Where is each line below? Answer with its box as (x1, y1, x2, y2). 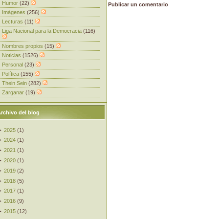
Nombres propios (2, 43, 44, 49)
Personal (2, 61, 24, 67)
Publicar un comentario (108, 1, 168, 8)
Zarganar (2, 89, 25, 95)
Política (2, 70, 21, 77)
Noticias (2, 52, 22, 58)
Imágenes (2, 9, 27, 15)
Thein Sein (2, 80, 28, 86)
